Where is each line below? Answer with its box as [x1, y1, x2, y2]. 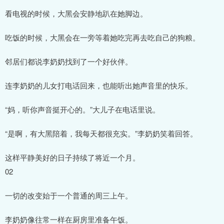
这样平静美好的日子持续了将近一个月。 [5, 151, 140, 162]
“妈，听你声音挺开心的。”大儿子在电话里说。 [5, 103, 160, 114]
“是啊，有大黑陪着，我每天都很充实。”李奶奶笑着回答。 [5, 127, 197, 138]
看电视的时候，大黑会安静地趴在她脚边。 [5, 7, 147, 18]
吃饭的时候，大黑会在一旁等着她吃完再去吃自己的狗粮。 [5, 31, 200, 42]
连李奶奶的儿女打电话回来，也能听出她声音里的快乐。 [5, 79, 192, 90]
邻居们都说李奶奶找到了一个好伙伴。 [5, 55, 132, 66]
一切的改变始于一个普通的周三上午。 [5, 189, 132, 200]
